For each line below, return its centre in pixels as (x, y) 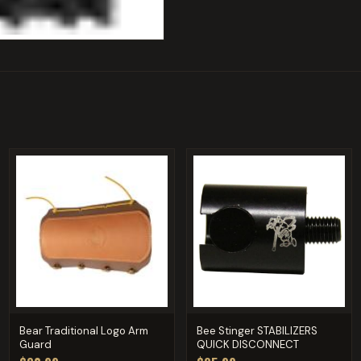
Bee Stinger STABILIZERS (257, 330)
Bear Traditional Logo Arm (84, 330)
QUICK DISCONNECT (247, 344)
